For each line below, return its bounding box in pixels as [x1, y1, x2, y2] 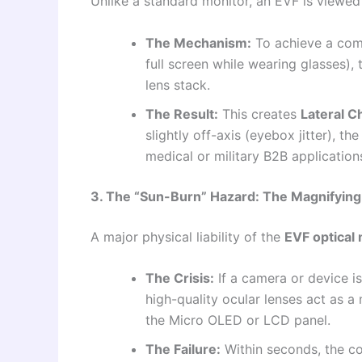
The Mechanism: [145, 34, 251, 51]
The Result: [145, 105, 218, 122]
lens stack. [145, 76, 210, 93]
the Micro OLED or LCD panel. [145, 312, 330, 329]
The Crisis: [145, 270, 214, 287]
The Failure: [145, 341, 221, 358]
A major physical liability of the [90, 228, 284, 245]
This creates [218, 105, 301, 122]
